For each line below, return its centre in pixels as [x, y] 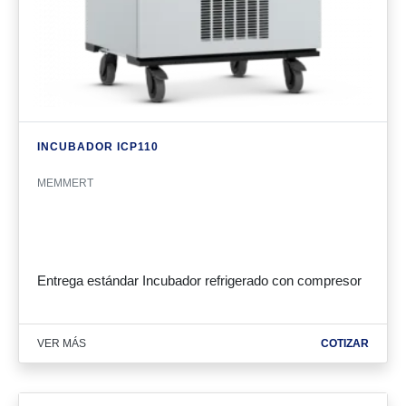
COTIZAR [345, 344]
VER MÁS [62, 344]
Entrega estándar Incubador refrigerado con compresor [199, 281]
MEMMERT [65, 184]
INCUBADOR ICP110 [98, 147]
